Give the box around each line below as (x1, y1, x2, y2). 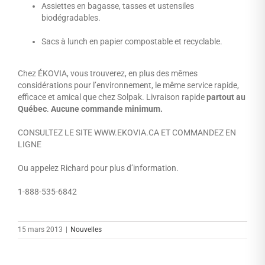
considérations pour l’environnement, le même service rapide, (18, 80, 239, 91)
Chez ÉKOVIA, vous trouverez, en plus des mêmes (18, 69, 198, 79)
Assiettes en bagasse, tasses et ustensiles (41, 1, 194, 11)
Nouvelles (70, 225, 102, 234)
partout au (206, 92, 245, 102)
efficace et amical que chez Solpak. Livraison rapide (18, 92, 206, 102)
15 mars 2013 (18, 225, 63, 234)
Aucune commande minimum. (51, 104, 163, 114)
